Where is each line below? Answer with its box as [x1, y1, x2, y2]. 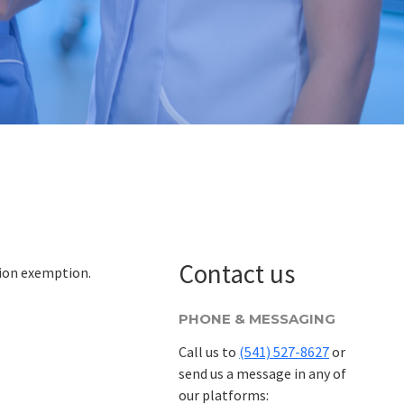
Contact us [179, 256, 296, 290]
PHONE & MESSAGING [179, 309, 336, 327]
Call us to [179, 343, 240, 362]
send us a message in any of [179, 364, 347, 383]
